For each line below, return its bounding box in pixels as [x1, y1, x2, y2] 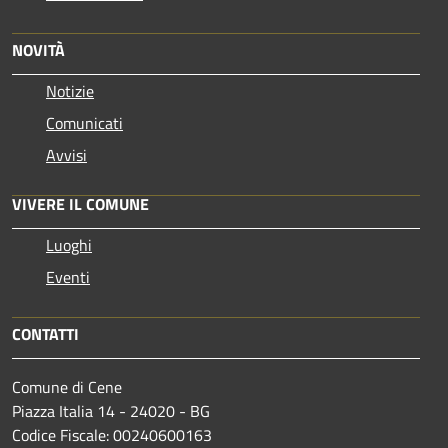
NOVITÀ [12, 37, 65, 62]
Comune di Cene [12, 374, 122, 399]
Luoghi [46, 232, 92, 257]
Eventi [46, 264, 90, 289]
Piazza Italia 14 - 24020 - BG [12, 398, 210, 423]
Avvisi [46, 142, 87, 167]
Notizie [46, 78, 94, 103]
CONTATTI [12, 321, 79, 346]
